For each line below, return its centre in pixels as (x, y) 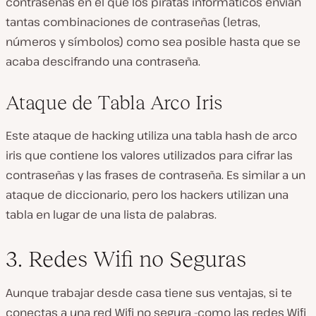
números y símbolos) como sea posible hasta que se (153, 42)
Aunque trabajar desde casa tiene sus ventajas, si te (149, 293)
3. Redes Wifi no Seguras (126, 259)
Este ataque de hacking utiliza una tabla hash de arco (151, 135)
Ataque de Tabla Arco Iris (114, 103)
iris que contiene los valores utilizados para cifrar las (149, 155)
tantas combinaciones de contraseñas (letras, (133, 22)
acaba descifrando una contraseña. (103, 61)
